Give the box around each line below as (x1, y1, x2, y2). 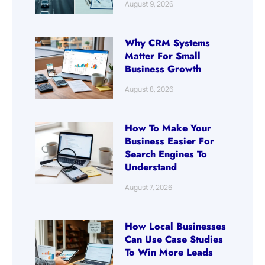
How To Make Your (125, 121, 212, 135)
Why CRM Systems (125, 35, 211, 50)
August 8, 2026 (125, 83, 174, 94)
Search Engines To (125, 147, 208, 161)
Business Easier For (125, 134, 215, 148)
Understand (125, 160, 177, 174)
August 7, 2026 (125, 182, 173, 192)
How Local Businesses (125, 219, 227, 233)
